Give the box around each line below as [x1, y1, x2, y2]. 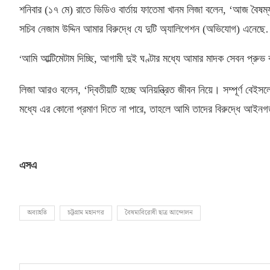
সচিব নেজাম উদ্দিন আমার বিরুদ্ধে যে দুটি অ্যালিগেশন [19, 22, 202, 35]
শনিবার [19, 3, 45, 16]
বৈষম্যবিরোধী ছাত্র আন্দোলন [125, 207, 193, 218]
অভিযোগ [206, 22, 236, 35]
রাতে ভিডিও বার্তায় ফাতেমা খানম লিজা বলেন [76, 3, 223, 16]
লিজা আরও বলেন [19, 83, 78, 96]
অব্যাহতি [27, 207, 47, 218]
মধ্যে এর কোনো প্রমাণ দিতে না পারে [19, 102, 143, 115]
